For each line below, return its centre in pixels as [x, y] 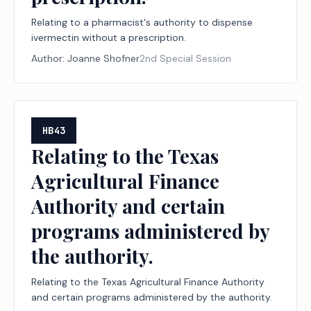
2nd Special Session [185, 58]
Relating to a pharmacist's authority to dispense [142, 22]
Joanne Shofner [103, 58]
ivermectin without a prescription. [109, 37]
